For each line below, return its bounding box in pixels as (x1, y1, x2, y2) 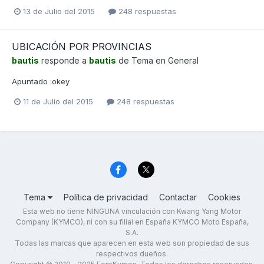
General (168, 55, 199, 65)
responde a (39, 55, 89, 65)
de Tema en (116, 55, 168, 65)
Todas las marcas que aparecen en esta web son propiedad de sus (15, 239, 249, 248)
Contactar (159, 192, 197, 203)
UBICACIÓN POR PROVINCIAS (12, 40, 151, 52)
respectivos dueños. (96, 249, 168, 259)
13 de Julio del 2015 (23, 6, 95, 16)
